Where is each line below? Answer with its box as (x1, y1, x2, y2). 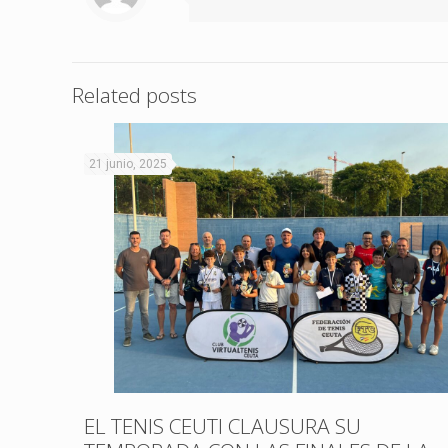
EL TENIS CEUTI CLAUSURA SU (84, 411, 361, 440)
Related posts (72, 80, 197, 109)
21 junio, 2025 (89, 156, 167, 171)
